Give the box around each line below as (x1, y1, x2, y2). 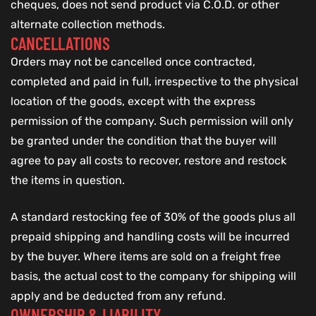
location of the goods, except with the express (11, 95, 255, 109)
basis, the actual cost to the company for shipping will (11, 269, 296, 284)
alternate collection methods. (11, 18, 165, 32)
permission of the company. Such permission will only (11, 114, 293, 128)
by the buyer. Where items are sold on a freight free (11, 250, 281, 264)
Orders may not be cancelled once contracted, (11, 55, 255, 69)
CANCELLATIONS (11, 32, 110, 54)
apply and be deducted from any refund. (11, 289, 226, 303)
